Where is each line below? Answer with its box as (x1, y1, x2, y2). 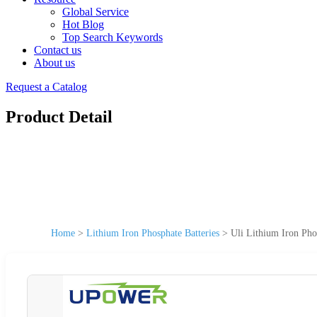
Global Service (62, 6, 129, 18)
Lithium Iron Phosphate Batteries (86, 227, 219, 238)
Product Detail (6, 107, 113, 126)
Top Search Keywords (62, 31, 163, 43)
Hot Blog (62, 18, 104, 30)
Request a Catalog (6, 81, 87, 93)
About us (34, 57, 75, 69)
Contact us (34, 44, 81, 56)
